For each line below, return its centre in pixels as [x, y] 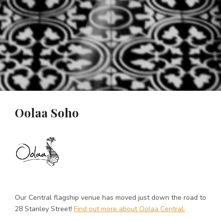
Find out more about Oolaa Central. [129, 209]
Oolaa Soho [47, 113]
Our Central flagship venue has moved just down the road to [110, 197]
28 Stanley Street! [44, 209]
